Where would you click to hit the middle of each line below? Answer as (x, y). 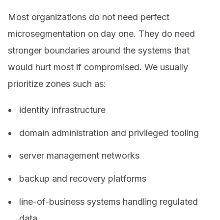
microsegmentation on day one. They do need (101, 33)
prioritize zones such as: (57, 83)
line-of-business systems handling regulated (109, 201)
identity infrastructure (63, 110)
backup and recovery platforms (83, 179)
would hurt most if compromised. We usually (98, 67)
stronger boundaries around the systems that (99, 50)
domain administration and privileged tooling (109, 133)
